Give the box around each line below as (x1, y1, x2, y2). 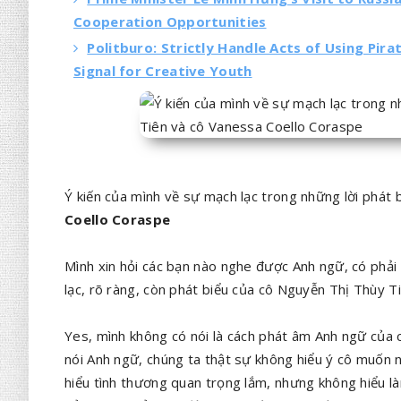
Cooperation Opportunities (73, 13, 267, 30)
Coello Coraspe (64, 210, 171, 228)
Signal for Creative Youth (73, 62, 252, 80)
